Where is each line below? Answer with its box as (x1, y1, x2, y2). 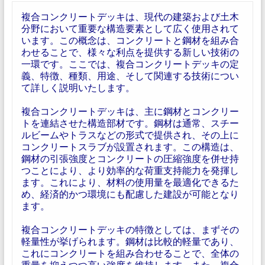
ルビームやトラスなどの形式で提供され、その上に (21, 129, 239, 140)
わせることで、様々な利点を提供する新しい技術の (21, 46, 239, 57)
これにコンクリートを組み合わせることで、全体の (21, 247, 239, 258)
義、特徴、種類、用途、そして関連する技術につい (21, 70, 239, 81)
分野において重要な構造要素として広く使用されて (21, 22, 239, 34)
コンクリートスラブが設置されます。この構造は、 (21, 141, 239, 152)
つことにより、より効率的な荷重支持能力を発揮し (21, 164, 239, 176)
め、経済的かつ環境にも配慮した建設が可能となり (21, 188, 239, 199)
